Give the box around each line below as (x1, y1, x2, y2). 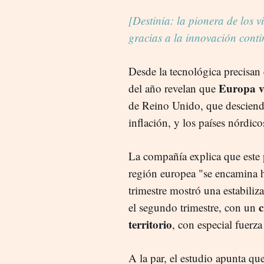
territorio (128, 216, 172, 232)
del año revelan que (128, 80, 219, 95)
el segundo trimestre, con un (128, 199, 259, 214)
